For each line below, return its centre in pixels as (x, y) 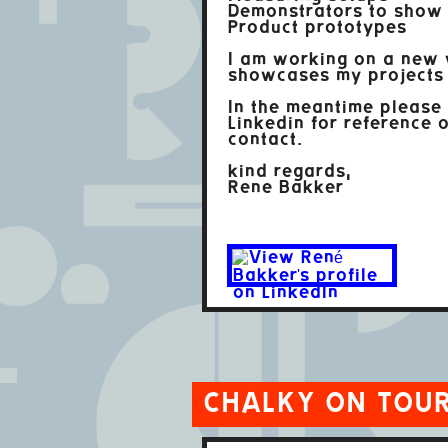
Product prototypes (316, 28)
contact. (264, 140)
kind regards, (289, 172)
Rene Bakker (285, 188)
